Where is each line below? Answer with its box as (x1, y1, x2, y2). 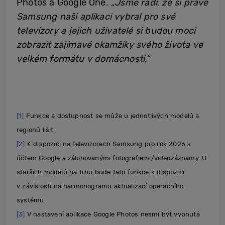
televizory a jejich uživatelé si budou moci (17, 25, 196, 36)
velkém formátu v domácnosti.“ (17, 53, 150, 64)
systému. (17, 196, 46, 204)
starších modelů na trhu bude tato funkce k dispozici (17, 168, 184, 176)
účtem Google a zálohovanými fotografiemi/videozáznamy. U (17, 154, 207, 162)
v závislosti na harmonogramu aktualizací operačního (17, 182, 184, 190)
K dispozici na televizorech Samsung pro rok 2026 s (25, 140, 191, 148)
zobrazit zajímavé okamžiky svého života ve (17, 39, 203, 50)
